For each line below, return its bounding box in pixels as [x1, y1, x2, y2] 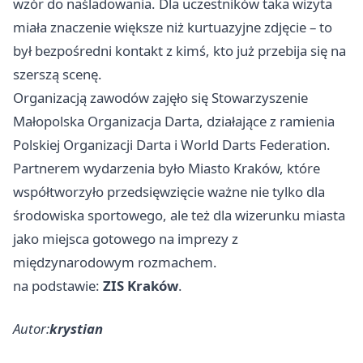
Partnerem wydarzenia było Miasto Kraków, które [13, 158, 320, 177]
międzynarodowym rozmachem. [13, 252, 217, 271]
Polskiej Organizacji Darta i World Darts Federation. [13, 135, 331, 154]
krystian [49, 318, 103, 338]
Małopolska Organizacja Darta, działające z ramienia [13, 111, 335, 130]
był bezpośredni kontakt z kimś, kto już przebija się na [13, 41, 346, 60]
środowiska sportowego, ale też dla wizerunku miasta [13, 205, 345, 224]
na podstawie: [13, 275, 103, 295]
